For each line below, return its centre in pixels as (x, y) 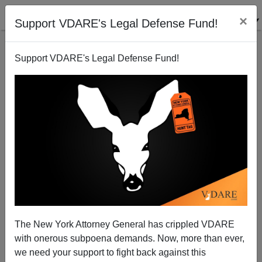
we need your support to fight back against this (110, 252)
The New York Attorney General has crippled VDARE (125, 224)
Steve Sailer (131, 200)
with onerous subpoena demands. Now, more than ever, (130, 238)
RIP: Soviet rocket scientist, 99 (131, 118)
